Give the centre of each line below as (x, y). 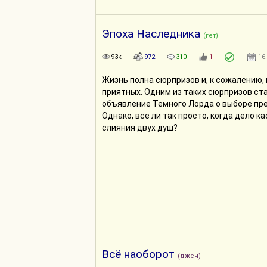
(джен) (189, 256)
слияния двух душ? (140, 128)
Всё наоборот (138, 254)
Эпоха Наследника (151, 34)
